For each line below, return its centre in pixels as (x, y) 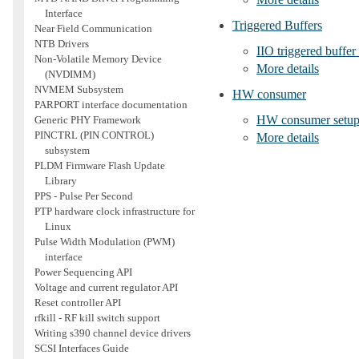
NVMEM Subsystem (79, 90)
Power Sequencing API (83, 272)
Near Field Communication (93, 29)
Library (61, 181)
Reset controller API (77, 303)
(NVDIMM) (70, 75)
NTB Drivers (61, 44)
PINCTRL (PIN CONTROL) (94, 135)
